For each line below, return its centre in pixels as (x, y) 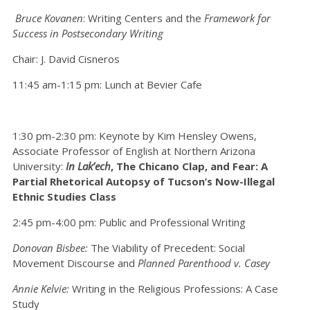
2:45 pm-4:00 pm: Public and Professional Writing (129, 222)
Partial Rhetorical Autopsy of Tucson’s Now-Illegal (144, 181)
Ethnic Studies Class (64, 197)
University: (39, 166)
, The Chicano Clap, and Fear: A (189, 166)
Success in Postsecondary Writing (88, 33)
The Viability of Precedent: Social (168, 248)
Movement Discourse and (75, 263)
